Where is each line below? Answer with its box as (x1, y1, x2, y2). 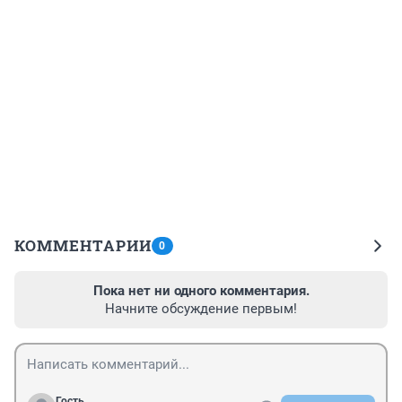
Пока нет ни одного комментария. (92, 283, 310, 300)
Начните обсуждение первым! (105, 301, 297, 318)
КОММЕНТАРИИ (14, 235, 152, 257)
